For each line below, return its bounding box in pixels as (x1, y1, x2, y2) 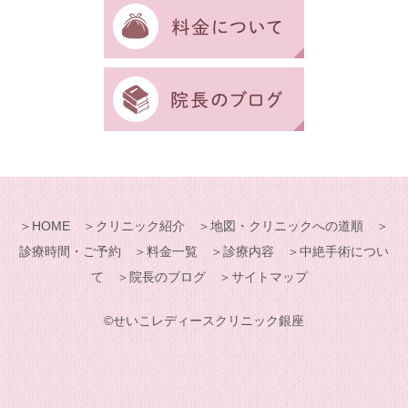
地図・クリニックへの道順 (210, 218, 363, 233)
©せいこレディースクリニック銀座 (104, 312, 304, 328)
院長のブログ (129, 269, 206, 284)
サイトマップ (231, 269, 308, 284)
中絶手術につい (300, 243, 389, 259)
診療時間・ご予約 (19, 243, 121, 259)
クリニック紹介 (96, 218, 185, 233)
